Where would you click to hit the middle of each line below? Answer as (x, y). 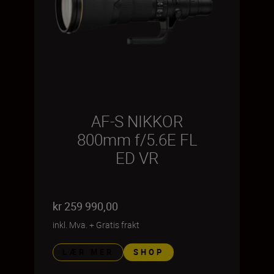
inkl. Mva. (70, 224)
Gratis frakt (118, 224)
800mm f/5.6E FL (137, 139)
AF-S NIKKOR (137, 121)
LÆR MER (88, 252)
